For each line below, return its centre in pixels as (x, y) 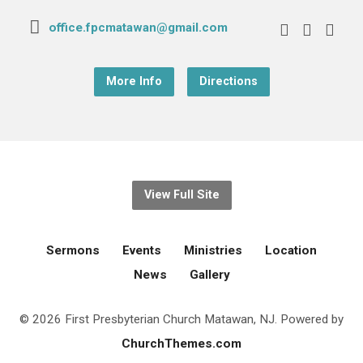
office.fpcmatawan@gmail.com (138, 27)
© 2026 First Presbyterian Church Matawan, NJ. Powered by (181, 319)
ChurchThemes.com (181, 343)
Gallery (209, 274)
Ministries (213, 250)
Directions (228, 81)
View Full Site (181, 194)
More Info (134, 81)
